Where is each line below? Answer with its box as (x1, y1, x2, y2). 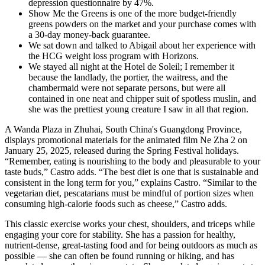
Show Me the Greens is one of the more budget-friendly (28, 8, 237, 19)
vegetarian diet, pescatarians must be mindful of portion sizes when (5, 188, 254, 199)
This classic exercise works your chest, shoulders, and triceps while (5, 219, 255, 230)
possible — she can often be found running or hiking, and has (5, 251, 234, 261)
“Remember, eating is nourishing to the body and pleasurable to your (5, 156, 260, 167)
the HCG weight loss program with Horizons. (28, 51, 199, 62)
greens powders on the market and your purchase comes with (28, 19, 256, 30)
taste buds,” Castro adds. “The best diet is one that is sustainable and (5, 167, 258, 177)
